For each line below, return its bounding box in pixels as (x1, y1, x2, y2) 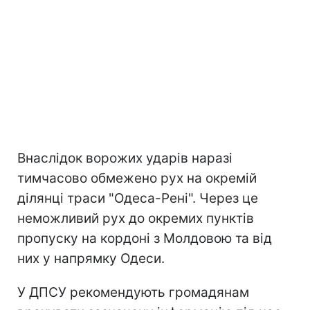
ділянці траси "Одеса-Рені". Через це (17, 190, 258, 206)
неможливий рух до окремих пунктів (17, 210, 254, 226)
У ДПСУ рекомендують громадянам (17, 284, 249, 300)
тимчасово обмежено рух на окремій (17, 170, 257, 186)
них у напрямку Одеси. (17, 250, 165, 266)
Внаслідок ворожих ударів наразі (17, 149, 232, 166)
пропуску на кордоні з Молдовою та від (17, 230, 272, 246)
